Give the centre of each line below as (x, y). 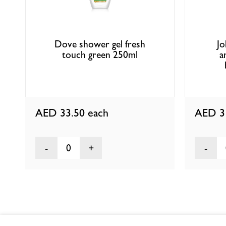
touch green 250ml (100, 54)
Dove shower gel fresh (100, 44)
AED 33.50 (62, 113)
